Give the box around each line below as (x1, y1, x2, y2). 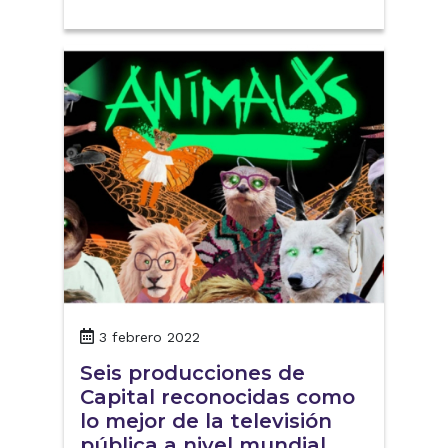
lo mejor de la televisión (80, 408, 332, 433)
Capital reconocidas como (80, 384, 355, 409)
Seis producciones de (80, 360, 305, 385)
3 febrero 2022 (99, 328, 200, 345)
